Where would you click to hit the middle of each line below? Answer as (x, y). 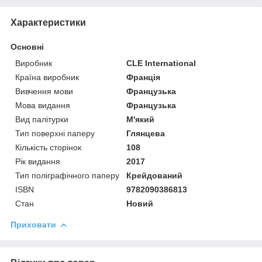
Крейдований (155, 175)
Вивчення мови (44, 91)
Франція (144, 77)
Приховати (33, 224)
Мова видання (43, 105)
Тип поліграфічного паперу (67, 175)
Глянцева (146, 133)
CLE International (161, 63)
